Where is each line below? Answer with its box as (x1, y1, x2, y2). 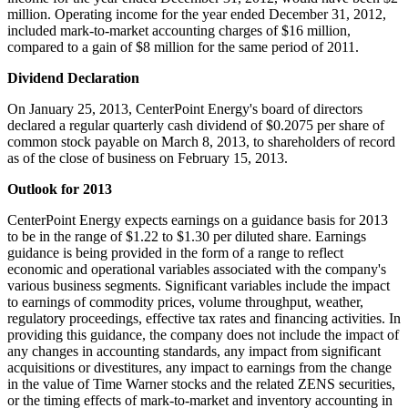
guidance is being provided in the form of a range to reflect (7, 244, 343, 260)
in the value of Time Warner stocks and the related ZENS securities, (7, 375, 395, 392)
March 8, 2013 (161, 133, 246, 149)
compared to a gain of (7, 38, 136, 55)
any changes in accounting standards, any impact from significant (7, 342, 381, 359)
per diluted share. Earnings (209, 228, 366, 244)
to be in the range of (7, 228, 126, 244)
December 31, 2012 (269, 5, 382, 22)
